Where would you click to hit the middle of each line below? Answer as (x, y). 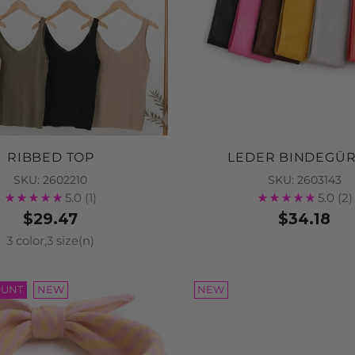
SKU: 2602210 (51, 180)
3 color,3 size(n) (51, 241)
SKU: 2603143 (304, 180)
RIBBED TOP (51, 158)
